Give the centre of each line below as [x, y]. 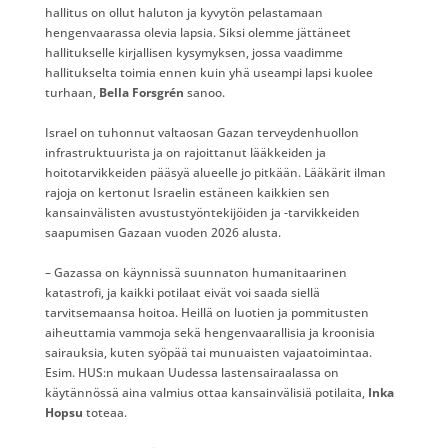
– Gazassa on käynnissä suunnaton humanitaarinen [195, 272]
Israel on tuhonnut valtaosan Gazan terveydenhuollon [201, 132]
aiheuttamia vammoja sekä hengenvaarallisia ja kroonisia [209, 332]
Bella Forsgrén [141, 92]
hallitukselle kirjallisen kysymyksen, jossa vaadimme [193, 52]
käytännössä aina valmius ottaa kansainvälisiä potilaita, [206, 392]
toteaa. [104, 412]
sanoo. [204, 92]
